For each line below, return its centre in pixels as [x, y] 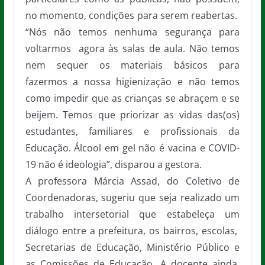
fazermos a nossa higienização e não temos [132, 82]
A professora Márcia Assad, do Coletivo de [132, 181]
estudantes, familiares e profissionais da [132, 131]
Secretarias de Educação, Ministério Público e [132, 247]
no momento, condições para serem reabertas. [132, 15]
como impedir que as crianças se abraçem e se [132, 98]
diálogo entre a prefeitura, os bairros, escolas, [132, 231]
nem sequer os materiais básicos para [132, 65]
